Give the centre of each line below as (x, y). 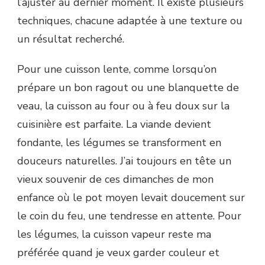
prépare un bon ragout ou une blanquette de (128, 88)
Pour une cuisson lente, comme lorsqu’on (117, 70)
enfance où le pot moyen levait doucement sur (131, 198)
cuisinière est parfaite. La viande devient (114, 125)
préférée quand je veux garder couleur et (118, 253)
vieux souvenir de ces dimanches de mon (115, 180)
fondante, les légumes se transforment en (119, 143)
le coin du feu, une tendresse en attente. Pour (129, 216)
